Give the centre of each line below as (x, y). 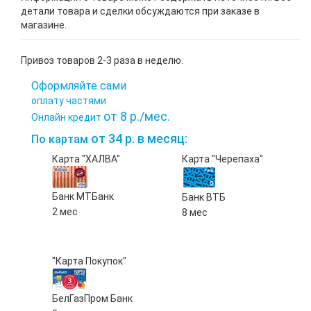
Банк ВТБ (203, 197)
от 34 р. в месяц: (138, 138)
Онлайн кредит (67, 117)
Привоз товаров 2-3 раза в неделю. (102, 60)
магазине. (44, 25)
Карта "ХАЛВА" (86, 159)
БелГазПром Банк (92, 299)
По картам (60, 139)
